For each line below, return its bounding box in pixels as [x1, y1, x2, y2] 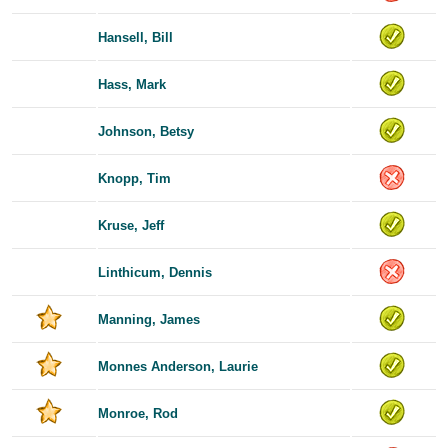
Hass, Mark [98, 76, 166, 92]
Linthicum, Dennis [98, 264, 212, 280]
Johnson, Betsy [98, 123, 194, 139]
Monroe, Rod [98, 405, 178, 421]
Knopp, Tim [98, 170, 171, 186]
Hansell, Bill [98, 29, 173, 45]
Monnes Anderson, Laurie [98, 358, 258, 374]
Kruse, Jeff [98, 217, 164, 233]
